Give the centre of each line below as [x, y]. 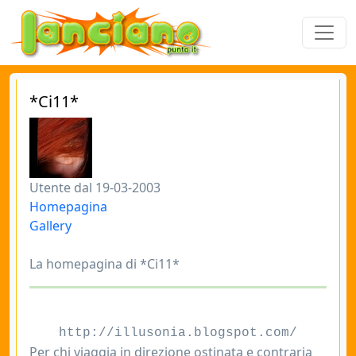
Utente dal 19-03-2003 [95, 188]
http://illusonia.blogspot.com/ [178, 333]
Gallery [50, 226]
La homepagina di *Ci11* [104, 264]
